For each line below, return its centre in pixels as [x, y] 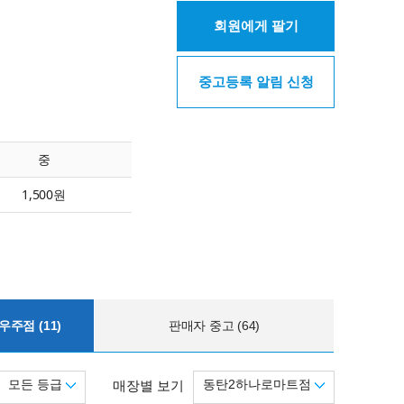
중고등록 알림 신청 [256, 82]
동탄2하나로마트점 [259, 384]
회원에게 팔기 [256, 26]
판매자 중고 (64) [214, 325]
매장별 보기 [148, 386]
